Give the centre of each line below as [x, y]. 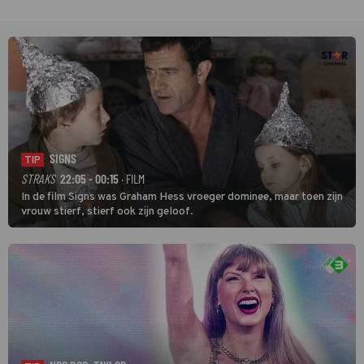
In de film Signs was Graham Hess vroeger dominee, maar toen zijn [182, 197]
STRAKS [38, 178]
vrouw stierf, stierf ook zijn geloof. [107, 211]
